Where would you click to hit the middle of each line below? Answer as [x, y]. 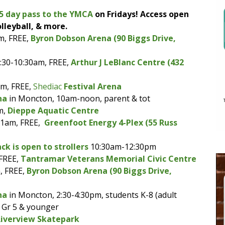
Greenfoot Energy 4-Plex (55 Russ [111, 122]
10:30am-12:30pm [123, 146]
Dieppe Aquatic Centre [53, 110]
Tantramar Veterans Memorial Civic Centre [109, 158]
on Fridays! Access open [141, 14]
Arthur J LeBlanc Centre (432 [128, 62]
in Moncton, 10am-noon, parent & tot [79, 98]
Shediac [49, 86]
